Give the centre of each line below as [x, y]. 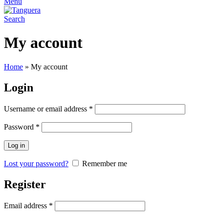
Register [25, 184]
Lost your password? [36, 163]
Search [14, 19]
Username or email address [46, 109]
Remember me [105, 163]
